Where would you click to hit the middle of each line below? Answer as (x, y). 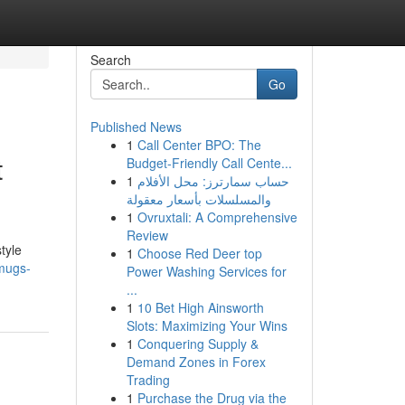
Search (110, 60)
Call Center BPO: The (199, 145)
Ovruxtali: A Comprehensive (217, 217)
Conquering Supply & (198, 344)
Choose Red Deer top (199, 253)
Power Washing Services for (206, 271)
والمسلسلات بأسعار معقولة (198, 199)
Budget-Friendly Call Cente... (209, 163)
